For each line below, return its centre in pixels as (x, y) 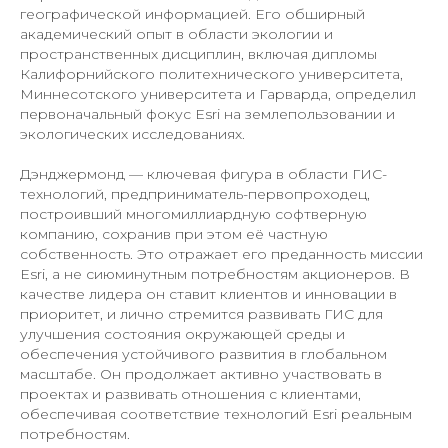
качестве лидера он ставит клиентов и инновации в (208, 294)
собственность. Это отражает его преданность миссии (221, 254)
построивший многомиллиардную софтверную (193, 214)
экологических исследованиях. (132, 134)
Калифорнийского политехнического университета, (211, 74)
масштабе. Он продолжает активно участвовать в (201, 374)
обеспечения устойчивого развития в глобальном (203, 354)
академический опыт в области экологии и (176, 34)
